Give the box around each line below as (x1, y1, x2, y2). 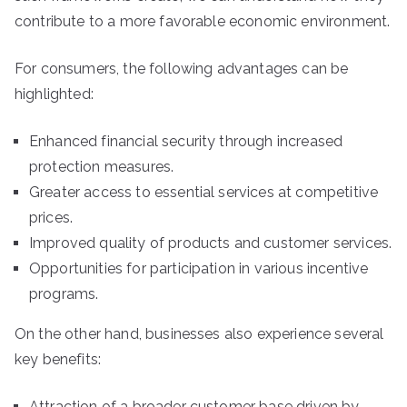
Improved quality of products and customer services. (29, 234, 392, 252)
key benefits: (15, 351, 102, 368)
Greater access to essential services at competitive (29, 184, 379, 201)
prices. (29, 209, 74, 226)
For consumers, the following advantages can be (15, 60, 349, 77)
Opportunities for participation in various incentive (29, 260, 369, 277)
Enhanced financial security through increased (29, 133, 343, 150)
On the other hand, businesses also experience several (15, 325, 384, 342)
